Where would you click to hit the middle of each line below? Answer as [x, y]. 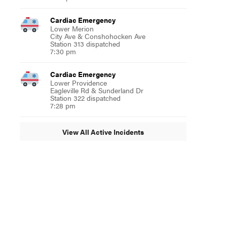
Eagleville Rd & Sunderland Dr [97, 90]
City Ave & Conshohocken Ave [98, 36]
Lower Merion [72, 29]
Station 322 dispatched [85, 98]
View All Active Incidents [103, 131]
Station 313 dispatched [85, 44]
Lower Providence [78, 83]
